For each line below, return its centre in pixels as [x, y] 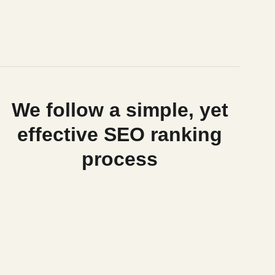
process [120, 159]
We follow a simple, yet [120, 110]
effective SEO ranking [120, 135]
